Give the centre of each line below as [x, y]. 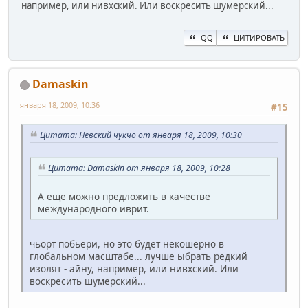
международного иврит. [93, 208]
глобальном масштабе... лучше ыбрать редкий [139, 256]
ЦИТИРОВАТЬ [259, 37]
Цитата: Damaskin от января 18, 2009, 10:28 [139, 168]
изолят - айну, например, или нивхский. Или [134, 268]
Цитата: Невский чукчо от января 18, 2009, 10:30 [141, 135]
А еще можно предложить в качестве [124, 196]
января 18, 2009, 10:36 [60, 104]
